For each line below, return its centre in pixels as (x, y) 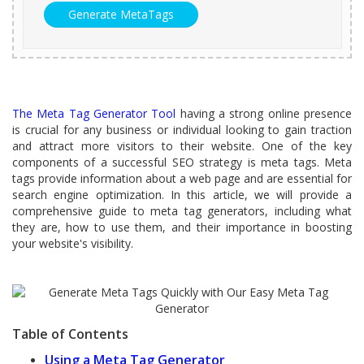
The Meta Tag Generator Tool (94, 113)
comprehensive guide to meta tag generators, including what (182, 211)
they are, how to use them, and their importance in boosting (182, 227)
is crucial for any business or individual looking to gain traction (182, 130)
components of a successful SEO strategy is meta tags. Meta (182, 162)
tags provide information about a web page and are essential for (182, 178)
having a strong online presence (264, 113)
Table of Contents (70, 334)
